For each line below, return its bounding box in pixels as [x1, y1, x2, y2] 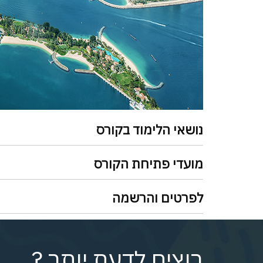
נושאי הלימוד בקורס [96, 121, 203, 139]
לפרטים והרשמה [112, 189, 203, 207]
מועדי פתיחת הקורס [94, 155, 203, 173]
